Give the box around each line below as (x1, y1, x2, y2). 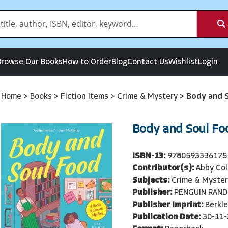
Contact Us (127, 58, 168, 66)
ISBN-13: (132, 152, 165, 160)
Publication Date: (132, 213, 201, 221)
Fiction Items (61, 93, 110, 101)
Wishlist (168, 58, 198, 66)
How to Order (63, 58, 111, 66)
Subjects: (132, 176, 169, 185)
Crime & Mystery (117, 93, 180, 101)
